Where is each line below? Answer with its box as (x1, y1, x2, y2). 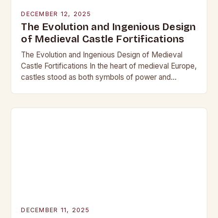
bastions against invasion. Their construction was (21, 84, 185, 93)
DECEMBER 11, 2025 (21, 206, 90, 214)
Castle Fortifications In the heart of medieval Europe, (21, 61, 197, 71)
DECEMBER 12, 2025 (21, 10, 91, 18)
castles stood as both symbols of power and (21, 73, 171, 82)
